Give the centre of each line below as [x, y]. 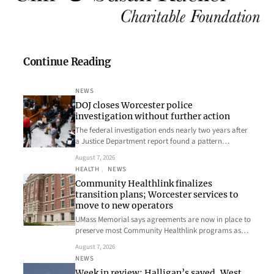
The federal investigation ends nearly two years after [161, 130]
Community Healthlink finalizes [144, 183]
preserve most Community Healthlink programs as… [162, 231]
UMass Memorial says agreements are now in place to [163, 220]
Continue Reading [67, 62]
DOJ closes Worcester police [134, 105]
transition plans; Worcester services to [157, 194]
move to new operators [124, 206]
